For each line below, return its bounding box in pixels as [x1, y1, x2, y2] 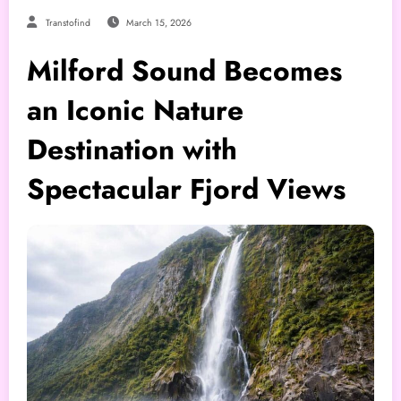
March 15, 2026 [125, 15, 192, 30]
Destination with [27, 128, 237, 170]
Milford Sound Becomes [27, 49, 342, 91]
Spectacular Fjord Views [27, 167, 346, 209]
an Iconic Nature [27, 89, 243, 131]
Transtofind [46, 15, 90, 30]
